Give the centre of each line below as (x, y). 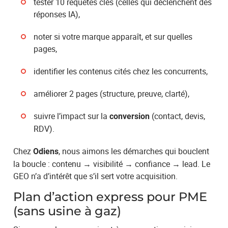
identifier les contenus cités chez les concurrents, (121, 71)
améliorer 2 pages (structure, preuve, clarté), (112, 93)
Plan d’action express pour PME (110, 196)
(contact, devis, (178, 116)
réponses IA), (57, 14)
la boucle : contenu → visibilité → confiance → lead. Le (112, 164)
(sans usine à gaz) (67, 211)
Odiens (46, 151)
